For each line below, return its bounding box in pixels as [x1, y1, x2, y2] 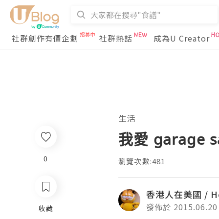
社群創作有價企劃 [12, 32, 78, 44]
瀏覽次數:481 [118, 156, 166, 166]
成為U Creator [153, 32, 210, 44]
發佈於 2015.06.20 [146, 201, 218, 213]
